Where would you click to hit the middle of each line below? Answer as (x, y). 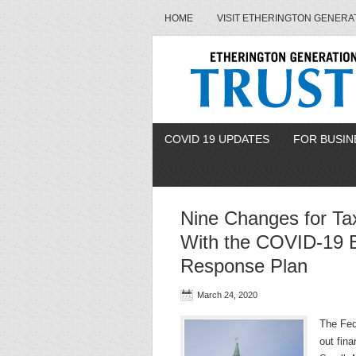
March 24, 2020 (227, 295)
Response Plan (244, 266)
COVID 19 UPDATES (217, 139)
